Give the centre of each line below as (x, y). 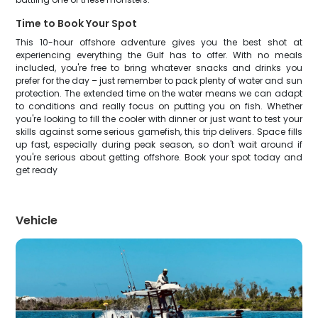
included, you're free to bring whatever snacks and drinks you (159, 68)
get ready (37, 170)
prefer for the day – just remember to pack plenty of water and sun (159, 81)
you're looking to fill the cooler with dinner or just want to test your (159, 119)
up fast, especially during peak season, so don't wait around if (159, 144)
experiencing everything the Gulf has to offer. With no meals (159, 55)
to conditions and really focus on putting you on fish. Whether (159, 106)
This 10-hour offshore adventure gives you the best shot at (159, 42)
